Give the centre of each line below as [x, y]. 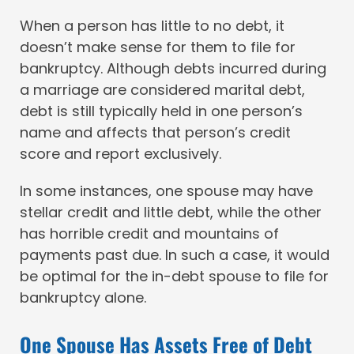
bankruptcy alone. [83, 297]
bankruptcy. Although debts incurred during [173, 68]
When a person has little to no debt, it [152, 25]
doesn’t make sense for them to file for [158, 47]
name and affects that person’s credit [155, 132]
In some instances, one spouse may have [166, 190]
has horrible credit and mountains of [149, 233]
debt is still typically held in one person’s [161, 111]
